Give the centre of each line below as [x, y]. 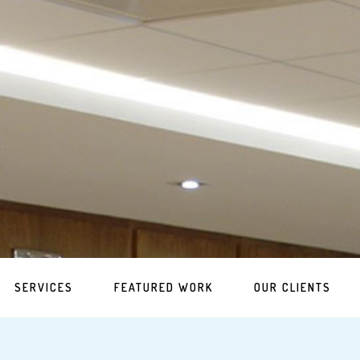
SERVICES [44, 287]
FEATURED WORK [164, 287]
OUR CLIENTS [292, 287]
